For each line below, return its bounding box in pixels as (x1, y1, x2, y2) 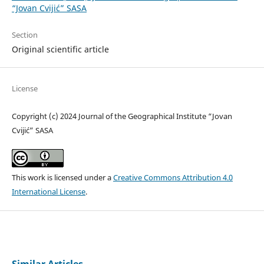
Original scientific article (11, 44, 109, 55)
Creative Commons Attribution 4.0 (113, 172, 233, 183)
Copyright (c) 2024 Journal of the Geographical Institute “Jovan (11, 111, 232, 122)
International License (11, 186, 85, 197)
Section (11, 29, 38, 41)
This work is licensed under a (11, 172, 113, 183)
